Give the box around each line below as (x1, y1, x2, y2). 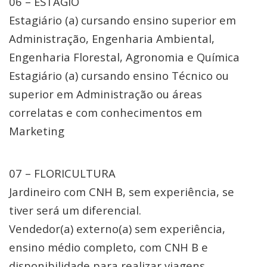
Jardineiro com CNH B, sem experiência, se (9, 184, 234, 199)
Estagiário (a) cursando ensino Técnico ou (9, 68, 229, 83)
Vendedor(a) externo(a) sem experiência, (9, 221, 225, 236)
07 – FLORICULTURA (9, 166, 116, 181)
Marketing (9, 123, 64, 138)
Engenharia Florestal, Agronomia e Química (9, 49, 240, 64)
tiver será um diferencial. (9, 203, 141, 218)
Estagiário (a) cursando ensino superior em (9, 13, 236, 27)
